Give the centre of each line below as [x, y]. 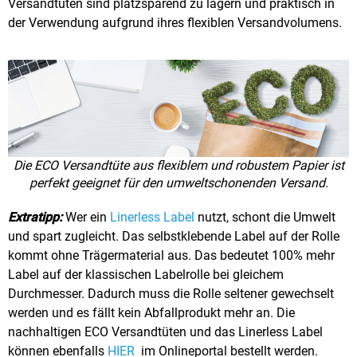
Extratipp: [35, 218]
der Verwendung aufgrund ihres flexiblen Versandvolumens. [175, 22]
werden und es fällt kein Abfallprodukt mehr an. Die [151, 313]
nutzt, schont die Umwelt [265, 218]
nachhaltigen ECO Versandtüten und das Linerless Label [165, 332]
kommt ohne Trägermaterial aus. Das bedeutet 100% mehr [171, 256]
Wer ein [86, 218]
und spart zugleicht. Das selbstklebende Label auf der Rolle [174, 237]
